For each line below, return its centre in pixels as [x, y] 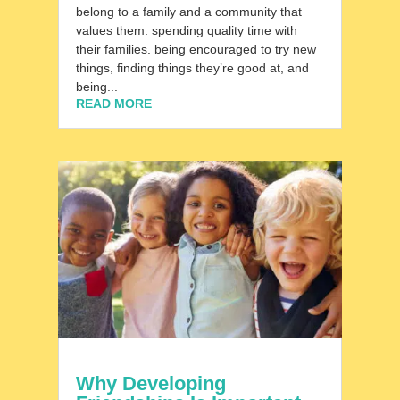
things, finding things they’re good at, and [192, 67]
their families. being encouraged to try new [196, 49]
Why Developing [150, 384]
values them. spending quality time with [186, 30]
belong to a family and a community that [188, 11]
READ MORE [113, 103]
